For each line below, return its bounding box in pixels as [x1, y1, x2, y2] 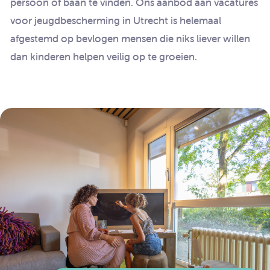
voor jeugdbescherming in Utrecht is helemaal [10, 13, 221, 27]
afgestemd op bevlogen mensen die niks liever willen [10, 31, 250, 45]
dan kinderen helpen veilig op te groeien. [10, 49, 197, 63]
